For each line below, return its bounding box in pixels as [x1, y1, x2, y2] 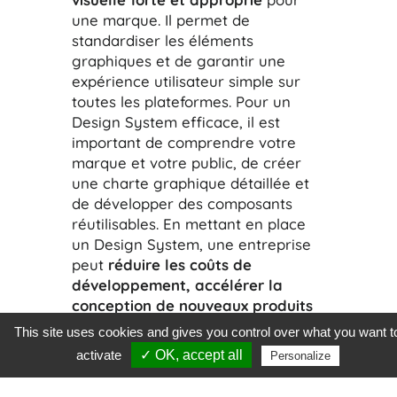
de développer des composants [71, 193, 292, 213]
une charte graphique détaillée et [71, 173, 309, 192]
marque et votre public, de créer [71, 152, 301, 172]
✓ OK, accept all [139, 347, 243, 362]
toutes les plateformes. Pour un [71, 91, 291, 111]
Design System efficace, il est [71, 112, 280, 131]
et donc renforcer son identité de [71, 315, 311, 335]
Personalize [269, 349, 331, 362]
